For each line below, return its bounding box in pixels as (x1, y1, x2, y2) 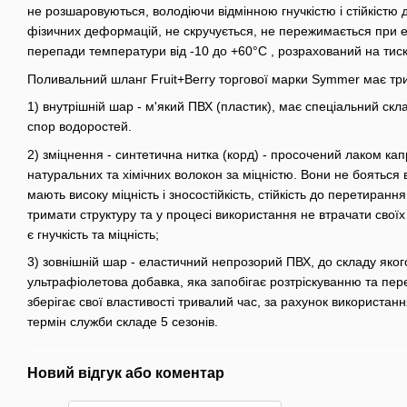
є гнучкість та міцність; (27, 226, 159, 242)
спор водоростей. (27, 119, 132, 134)
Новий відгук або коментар (27, 364, 224, 381)
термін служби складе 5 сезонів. (27, 313, 218, 329)
